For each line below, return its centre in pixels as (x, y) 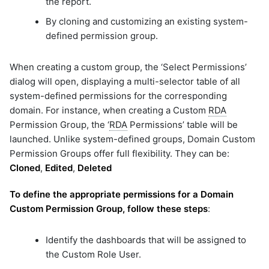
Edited (59, 168)
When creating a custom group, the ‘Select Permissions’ (128, 67)
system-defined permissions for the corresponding (118, 95)
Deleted (95, 168)
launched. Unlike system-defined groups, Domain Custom (132, 139)
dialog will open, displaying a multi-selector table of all (125, 81)
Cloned (25, 168)
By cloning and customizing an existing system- (147, 22)
